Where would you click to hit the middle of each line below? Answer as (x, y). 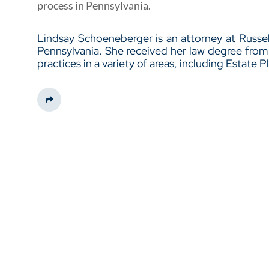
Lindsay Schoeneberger (95, 38)
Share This (67, 105)
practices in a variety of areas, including (131, 63)
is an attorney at (195, 38)
